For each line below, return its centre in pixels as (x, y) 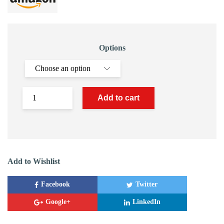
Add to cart (118, 98)
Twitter (147, 184)
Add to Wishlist (34, 161)
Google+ (58, 202)
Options (112, 48)
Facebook (56, 184)
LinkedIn (146, 202)
